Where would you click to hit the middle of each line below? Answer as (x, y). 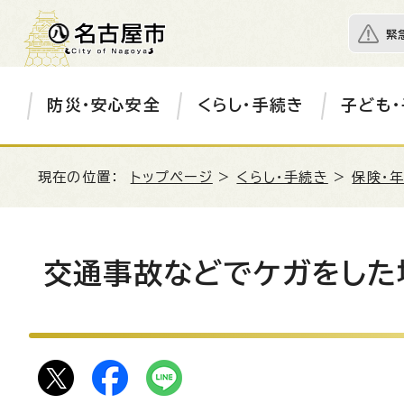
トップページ (171, 177)
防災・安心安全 (104, 105)
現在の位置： (84, 177)
